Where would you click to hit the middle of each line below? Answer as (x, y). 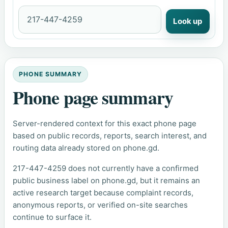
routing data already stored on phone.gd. (86, 148)
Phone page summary (93, 97)
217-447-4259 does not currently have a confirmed (106, 168)
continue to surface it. (52, 217)
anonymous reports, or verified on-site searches (100, 205)
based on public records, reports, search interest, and (110, 135)
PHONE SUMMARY (50, 74)
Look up (188, 21)
